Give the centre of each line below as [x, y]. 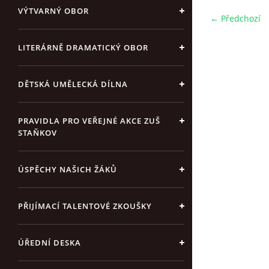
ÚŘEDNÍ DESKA [50, 243]
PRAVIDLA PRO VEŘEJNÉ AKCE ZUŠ [89, 121]
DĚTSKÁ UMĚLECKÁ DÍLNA [73, 84]
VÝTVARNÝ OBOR [53, 11]
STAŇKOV [38, 133]
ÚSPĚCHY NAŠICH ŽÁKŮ [68, 169]
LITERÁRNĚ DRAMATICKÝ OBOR [83, 47]
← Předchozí [235, 18]
